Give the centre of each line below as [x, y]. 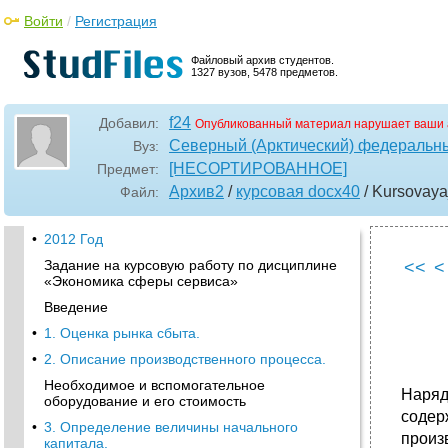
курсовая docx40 [298, 191]
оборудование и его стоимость [145, 401]
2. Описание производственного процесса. [185, 359]
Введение [76, 307]
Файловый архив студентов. [262, 60]
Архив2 [196, 191]
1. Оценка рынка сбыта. [122, 333]
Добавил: [129, 123]
